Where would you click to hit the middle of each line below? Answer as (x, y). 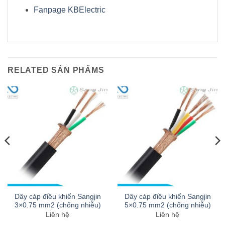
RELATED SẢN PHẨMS (56, 70)
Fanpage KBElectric (69, 10)
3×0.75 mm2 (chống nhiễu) (58, 205)
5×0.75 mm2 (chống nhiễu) (167, 205)
